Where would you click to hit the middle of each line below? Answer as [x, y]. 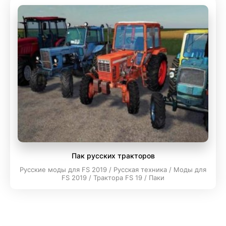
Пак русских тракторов [113, 156]
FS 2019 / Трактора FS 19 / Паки [113, 178]
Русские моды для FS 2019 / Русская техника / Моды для [113, 169]
